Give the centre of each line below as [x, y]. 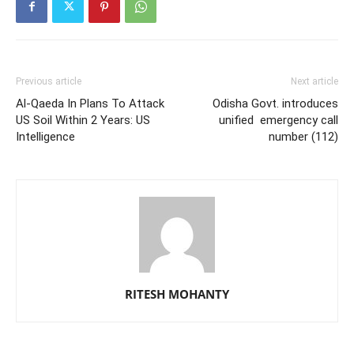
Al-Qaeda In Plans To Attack [90, 103]
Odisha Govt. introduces [275, 103]
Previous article [49, 81]
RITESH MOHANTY [177, 294]
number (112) [303, 136]
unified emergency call [279, 120]
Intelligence [45, 136]
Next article [314, 81]
